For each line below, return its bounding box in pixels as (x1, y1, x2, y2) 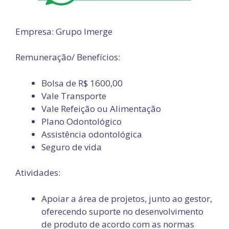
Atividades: (15, 167, 60, 178)
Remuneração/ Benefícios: (15, 51, 120, 63)
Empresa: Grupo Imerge (15, 25, 112, 37)
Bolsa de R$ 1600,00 (41, 77, 123, 89)
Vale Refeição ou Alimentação (41, 102, 161, 114)
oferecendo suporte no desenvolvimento (41, 205, 203, 217)
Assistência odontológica (41, 128, 142, 140)
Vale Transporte (41, 89, 106, 102)
